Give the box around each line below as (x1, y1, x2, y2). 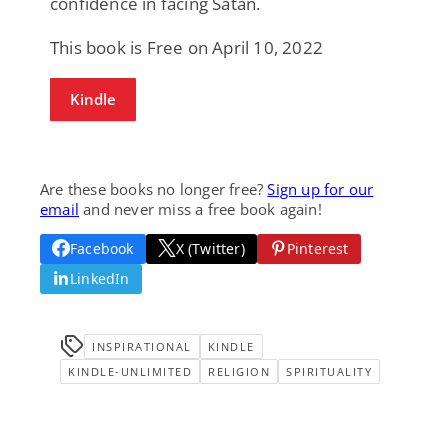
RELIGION (208, 363, 270, 379)
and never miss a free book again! (79, 198, 322, 219)
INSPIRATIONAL (92, 338, 192, 354)
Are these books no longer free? (40, 178, 268, 199)
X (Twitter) (175, 238, 245, 258)
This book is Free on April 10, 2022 (50, 35, 323, 59)
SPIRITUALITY (286, 363, 372, 379)
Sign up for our (267, 178, 374, 199)
